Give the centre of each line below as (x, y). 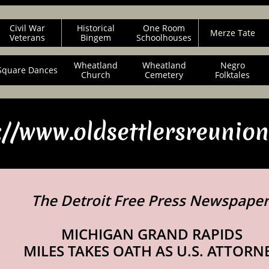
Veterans (27, 38)
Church (95, 75)
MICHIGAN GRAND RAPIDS (152, 234)
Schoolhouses (164, 38)
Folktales (232, 75)
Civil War (27, 28)
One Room (164, 28)
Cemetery (164, 75)
